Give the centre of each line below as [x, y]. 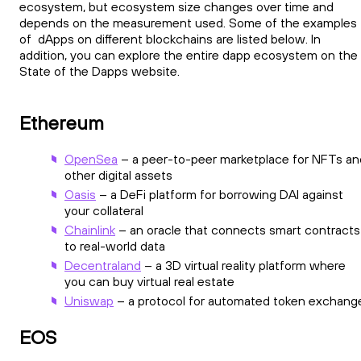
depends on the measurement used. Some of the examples [188, 22]
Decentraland [103, 266]
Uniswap [89, 301]
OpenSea [91, 159]
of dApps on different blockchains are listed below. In [170, 38]
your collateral [104, 211]
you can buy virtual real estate [153, 282]
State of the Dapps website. [100, 71]
